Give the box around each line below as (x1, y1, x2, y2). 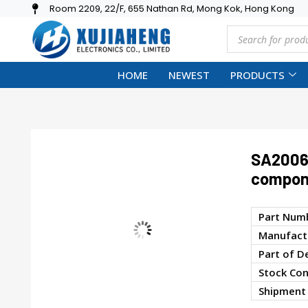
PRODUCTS (230, 67, 285, 82)
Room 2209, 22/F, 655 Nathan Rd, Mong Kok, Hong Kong (49, 2, 294, 15)
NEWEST (168, 67, 210, 82)
